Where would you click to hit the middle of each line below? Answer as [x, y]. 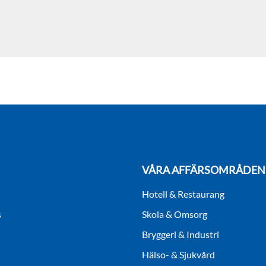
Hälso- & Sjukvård [178, 255]
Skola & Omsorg [175, 214]
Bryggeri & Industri [180, 235]
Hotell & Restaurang [183, 194]
